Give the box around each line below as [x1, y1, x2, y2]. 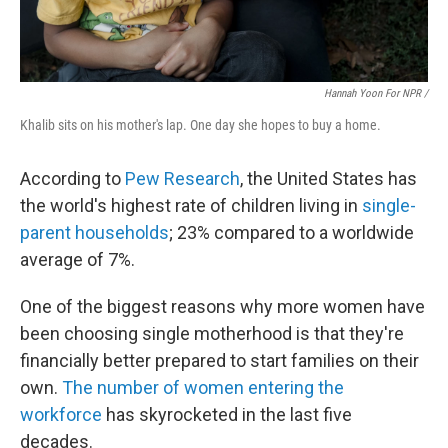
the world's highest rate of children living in [20, 195, 362, 216]
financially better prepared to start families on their [20, 350, 419, 371]
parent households [20, 222, 169, 243]
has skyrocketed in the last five [102, 404, 352, 425]
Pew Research [125, 168, 240, 189]
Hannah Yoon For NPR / [324, 87, 428, 100]
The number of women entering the [62, 377, 344, 398]
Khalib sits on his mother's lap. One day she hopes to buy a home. [20, 117, 381, 133]
